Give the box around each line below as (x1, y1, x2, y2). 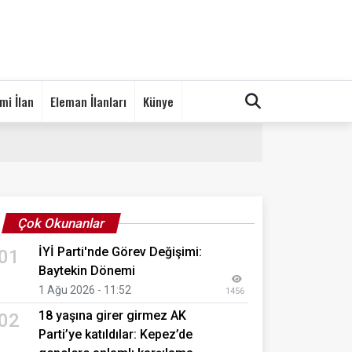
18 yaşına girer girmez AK (38, 307, 186, 323)
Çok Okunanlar (16, 214, 107, 231)
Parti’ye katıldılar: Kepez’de (38, 326, 192, 342)
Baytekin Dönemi (38, 262, 135, 278)
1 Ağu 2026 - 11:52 (38, 283, 131, 296)
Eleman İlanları (50, 91, 126, 111)
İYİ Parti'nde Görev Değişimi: (38, 244, 202, 259)
